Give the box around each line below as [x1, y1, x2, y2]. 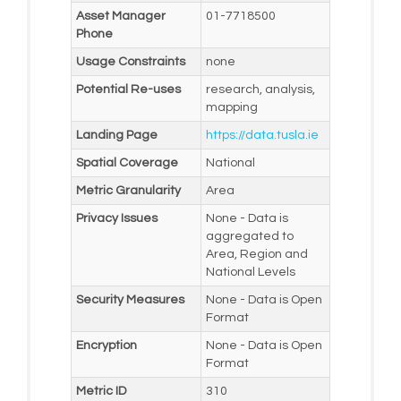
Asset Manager [75, 9, 166, 22]
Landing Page [75, 128, 158, 141]
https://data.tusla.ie [205, 128, 319, 141]
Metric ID [75, 384, 126, 397]
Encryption [75, 338, 137, 352]
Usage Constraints [75, 55, 185, 68]
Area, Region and [205, 247, 308, 260]
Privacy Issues [75, 211, 158, 225]
